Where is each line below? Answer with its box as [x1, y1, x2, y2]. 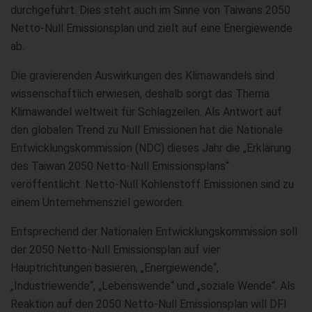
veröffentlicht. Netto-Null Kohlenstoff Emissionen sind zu [10, 177, 294, 191]
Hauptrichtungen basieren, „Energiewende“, [10, 260, 219, 274]
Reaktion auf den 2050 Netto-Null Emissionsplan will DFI [10, 297, 287, 311]
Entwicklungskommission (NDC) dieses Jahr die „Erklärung [10, 141, 291, 155]
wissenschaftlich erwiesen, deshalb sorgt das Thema [10, 86, 270, 100]
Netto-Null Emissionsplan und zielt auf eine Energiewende [10, 21, 292, 35]
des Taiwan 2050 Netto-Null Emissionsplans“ [10, 159, 229, 173]
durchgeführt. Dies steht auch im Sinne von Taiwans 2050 [10, 3, 290, 17]
